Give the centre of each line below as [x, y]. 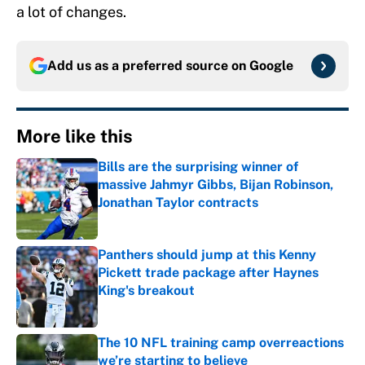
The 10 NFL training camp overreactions [221, 343]
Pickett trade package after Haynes [208, 273]
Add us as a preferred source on [148, 66]
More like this [75, 136]
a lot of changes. [71, 12]
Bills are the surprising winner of [198, 167]
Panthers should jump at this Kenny [207, 255]
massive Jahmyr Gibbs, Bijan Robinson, [215, 185]
